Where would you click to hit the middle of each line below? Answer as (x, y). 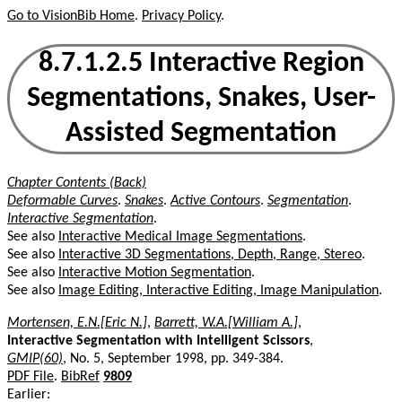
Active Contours (215, 201)
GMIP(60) (35, 358)
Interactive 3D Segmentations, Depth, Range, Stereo (210, 254)
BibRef (80, 376)
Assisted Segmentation (201, 134)
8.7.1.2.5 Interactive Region (201, 64)
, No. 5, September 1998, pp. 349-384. (173, 358)
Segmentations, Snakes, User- (201, 99)
